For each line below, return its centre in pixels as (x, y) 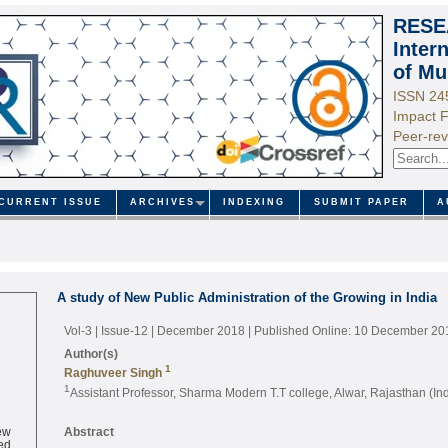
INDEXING (254, 202)
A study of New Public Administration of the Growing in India (246, 297)
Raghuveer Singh (112, 372)
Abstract (88, 431)
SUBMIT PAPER (361, 202)
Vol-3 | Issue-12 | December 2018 (155, 330)
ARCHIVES (163, 202)
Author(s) (90, 353)
